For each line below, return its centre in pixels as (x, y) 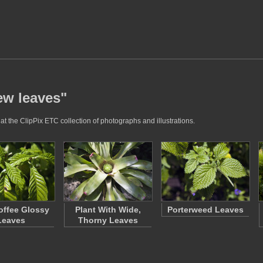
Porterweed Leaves (205, 210)
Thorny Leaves (108, 220)
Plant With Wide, (108, 210)
